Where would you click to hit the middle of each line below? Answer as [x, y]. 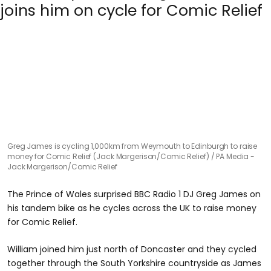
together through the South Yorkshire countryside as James [134, 263]
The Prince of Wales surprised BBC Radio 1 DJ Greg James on [134, 194]
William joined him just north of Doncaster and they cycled [132, 249]
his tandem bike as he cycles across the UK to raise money [132, 208]
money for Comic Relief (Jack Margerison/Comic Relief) [109, 156]
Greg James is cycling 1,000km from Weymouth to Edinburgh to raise [132, 146]
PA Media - [236, 156]
